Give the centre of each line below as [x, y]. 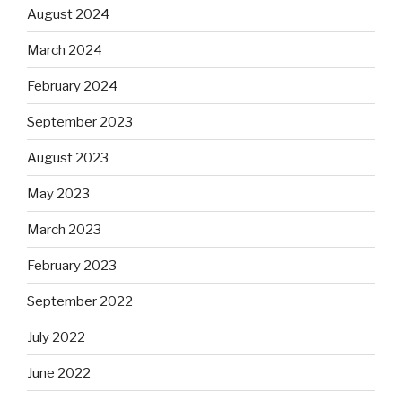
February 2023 [72, 265]
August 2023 [68, 157]
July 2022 [56, 337]
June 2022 [59, 373]
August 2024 [68, 14]
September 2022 [80, 301]
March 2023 [64, 229]
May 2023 [58, 193]
